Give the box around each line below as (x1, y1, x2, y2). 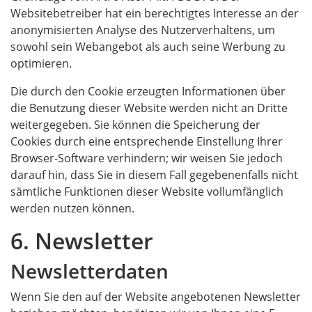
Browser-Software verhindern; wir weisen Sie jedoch (10, 150, 283, 166)
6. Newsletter (10, 226, 153, 256)
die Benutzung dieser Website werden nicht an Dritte (10, 100, 288, 116)
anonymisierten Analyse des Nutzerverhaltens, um (10, 22, 275, 38)
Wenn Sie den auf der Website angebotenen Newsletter (10, 289, 301, 304)
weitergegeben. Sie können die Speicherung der (10, 117, 260, 132)
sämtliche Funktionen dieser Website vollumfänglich (10, 184, 283, 199)
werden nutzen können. (10, 201, 134, 216)
